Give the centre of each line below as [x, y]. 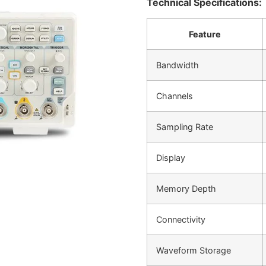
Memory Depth [186, 188]
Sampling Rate [184, 126]
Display [170, 157]
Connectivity [180, 219]
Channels [174, 96]
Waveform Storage [193, 250]
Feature [205, 34]
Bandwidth [177, 65]
